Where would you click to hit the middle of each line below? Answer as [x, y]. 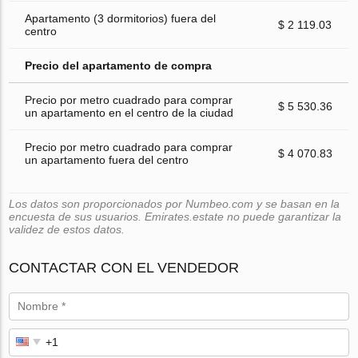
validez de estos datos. [67, 229]
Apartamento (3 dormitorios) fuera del [121, 18]
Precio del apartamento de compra [119, 65]
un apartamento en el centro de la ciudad [129, 112]
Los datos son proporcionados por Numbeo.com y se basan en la [175, 203]
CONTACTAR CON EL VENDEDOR [124, 267]
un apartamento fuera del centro [107, 159]
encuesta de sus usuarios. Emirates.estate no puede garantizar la [175, 216]
